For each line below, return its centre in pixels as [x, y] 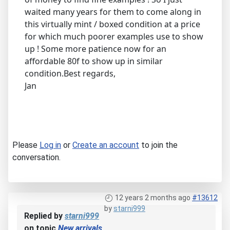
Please [26, 145]
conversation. [36, 157]
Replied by [44, 216]
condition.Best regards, [70, 73]
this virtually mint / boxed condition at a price [112, 24]
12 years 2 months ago [153, 197]
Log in [50, 145]
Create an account [106, 145]
